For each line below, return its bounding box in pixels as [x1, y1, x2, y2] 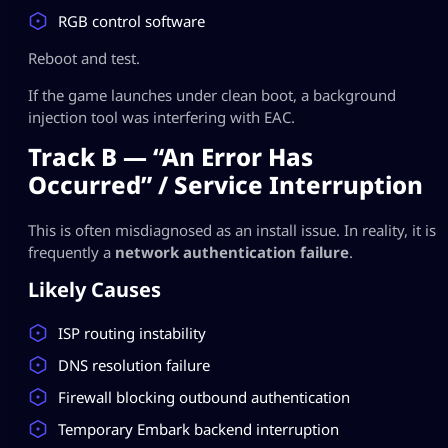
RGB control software [58, 10, 205, 31]
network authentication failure [115, 241, 349, 262]
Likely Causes [28, 275, 161, 303]
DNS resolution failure [58, 354, 210, 375]
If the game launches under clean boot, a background [28, 84, 396, 105]
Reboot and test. [28, 47, 140, 68]
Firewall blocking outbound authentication [58, 386, 350, 407]
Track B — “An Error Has [28, 139, 313, 173]
